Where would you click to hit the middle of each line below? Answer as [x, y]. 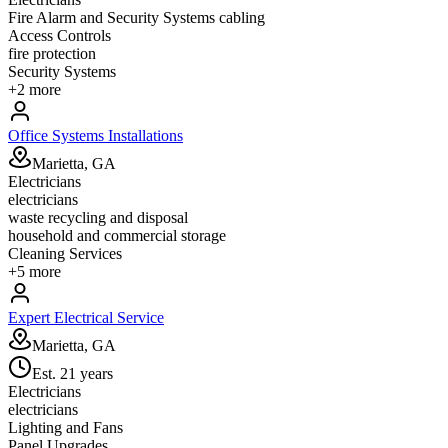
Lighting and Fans [65, 428]
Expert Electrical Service [86, 318]
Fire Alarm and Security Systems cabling [136, 18]
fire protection [52, 54]
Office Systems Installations [95, 136]
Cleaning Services [65, 254]
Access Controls [59, 36]
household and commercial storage [117, 236]
